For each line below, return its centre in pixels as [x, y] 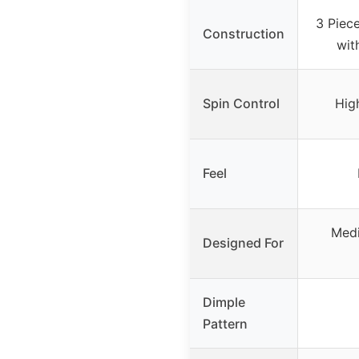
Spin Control [241, 103]
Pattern [225, 323]
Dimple [224, 302]
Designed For [243, 242]
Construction [244, 33]
